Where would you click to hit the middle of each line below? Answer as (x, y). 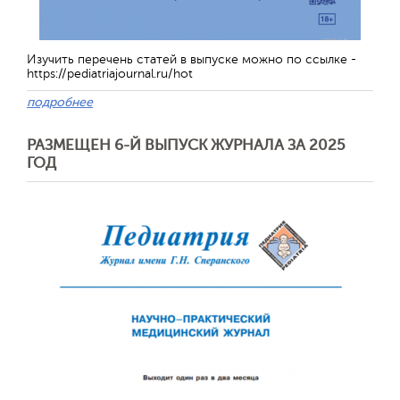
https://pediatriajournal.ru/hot (110, 74)
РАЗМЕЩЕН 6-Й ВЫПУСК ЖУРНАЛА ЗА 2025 (186, 145)
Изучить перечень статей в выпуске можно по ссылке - (192, 59)
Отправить (275, 293)
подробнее (60, 102)
